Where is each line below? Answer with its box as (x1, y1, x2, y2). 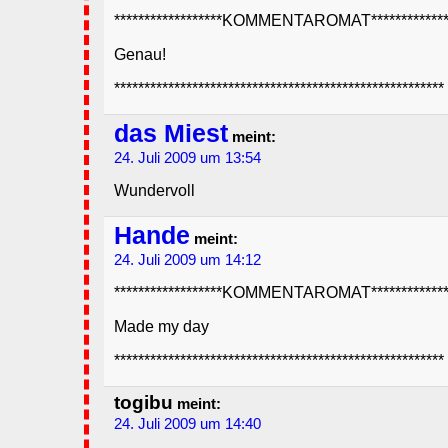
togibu (114, 392, 173, 414)
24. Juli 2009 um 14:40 (114, 416, 261, 433)
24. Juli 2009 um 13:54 (114, 150, 261, 167)
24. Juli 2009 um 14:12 (114, 252, 261, 269)
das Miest (114, 120, 228, 148)
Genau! (114, 46, 166, 64)
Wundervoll (114, 182, 195, 200)
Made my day (114, 318, 209, 336)
